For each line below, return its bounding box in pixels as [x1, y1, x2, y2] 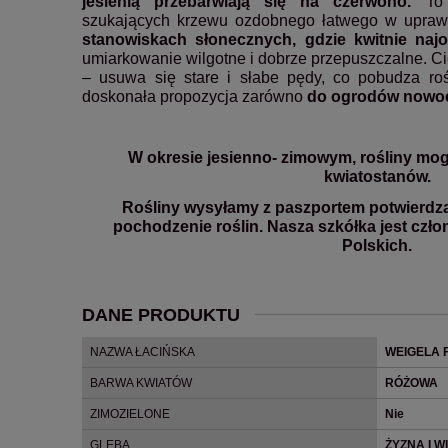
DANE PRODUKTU [82, 304, 240, 325]
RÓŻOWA [385, 375, 438, 390]
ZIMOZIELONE [90, 406, 170, 421]
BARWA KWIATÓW [90, 375, 192, 390]
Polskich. [342, 236, 412, 254]
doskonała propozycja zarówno [82, 87, 307, 105]
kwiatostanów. [323, 167, 431, 185]
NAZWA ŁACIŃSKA [90, 344, 195, 359]
